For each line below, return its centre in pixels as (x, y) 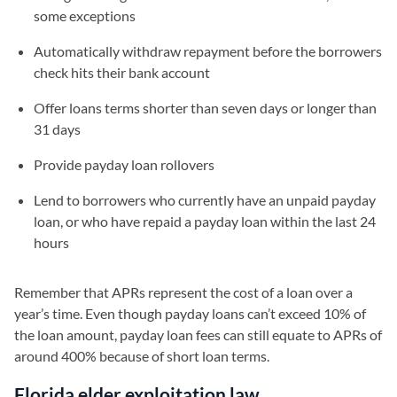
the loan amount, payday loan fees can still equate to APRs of (198, 334)
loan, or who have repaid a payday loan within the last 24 (205, 221)
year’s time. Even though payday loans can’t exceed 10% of (190, 313)
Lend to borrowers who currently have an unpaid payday (205, 199)
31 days (57, 128)
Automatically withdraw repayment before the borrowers (208, 51)
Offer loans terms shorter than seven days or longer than (205, 107)
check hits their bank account (122, 72)
